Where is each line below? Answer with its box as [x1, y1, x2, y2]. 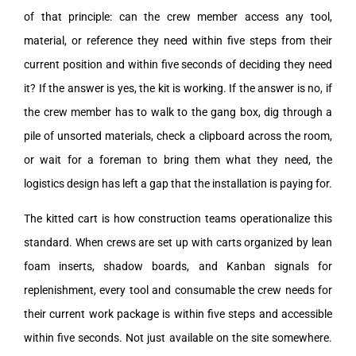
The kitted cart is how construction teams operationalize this [24, 211, 332, 225]
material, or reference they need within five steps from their [24, 33, 332, 47]
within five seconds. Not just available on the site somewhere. [24, 331, 332, 344]
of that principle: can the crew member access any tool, [24, 10, 332, 23]
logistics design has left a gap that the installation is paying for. [24, 176, 332, 190]
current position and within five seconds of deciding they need [24, 57, 332, 71]
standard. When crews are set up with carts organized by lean [24, 235, 332, 249]
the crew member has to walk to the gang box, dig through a [24, 105, 332, 118]
